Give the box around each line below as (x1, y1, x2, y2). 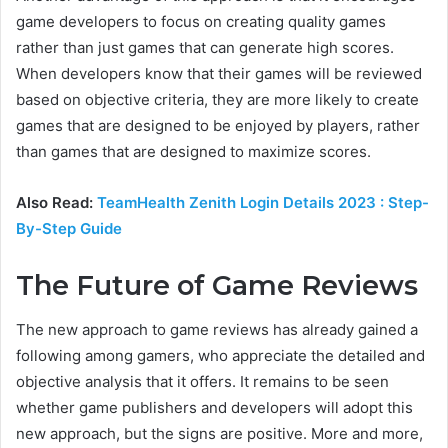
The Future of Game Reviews (16, 268, 418, 302)
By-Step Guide (16, 218, 122, 238)
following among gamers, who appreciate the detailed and (16, 346, 425, 366)
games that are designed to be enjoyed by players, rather (16, 115, 420, 135)
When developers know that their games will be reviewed (16, 63, 422, 83)
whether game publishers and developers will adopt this (16, 398, 413, 418)
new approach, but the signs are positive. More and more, (16, 424, 423, 444)
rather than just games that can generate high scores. (16, 37, 394, 57)
